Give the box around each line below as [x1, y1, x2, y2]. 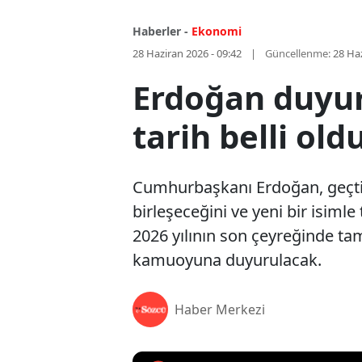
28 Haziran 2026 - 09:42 [133, 46, 242, 61]
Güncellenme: [265, 46, 330, 61]
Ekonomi [192, 23, 242, 40]
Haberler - [133, 23, 188, 40]
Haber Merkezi [175, 301, 265, 319]
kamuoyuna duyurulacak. [133, 249, 322, 271]
